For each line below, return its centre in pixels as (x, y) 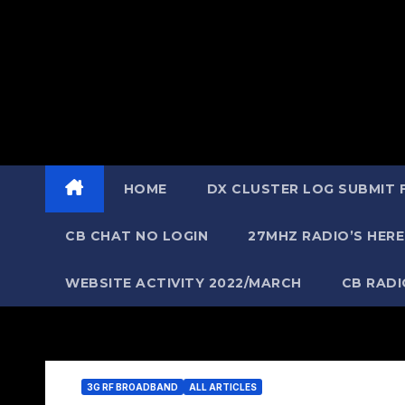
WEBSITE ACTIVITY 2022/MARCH (184, 283)
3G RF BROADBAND (132, 387)
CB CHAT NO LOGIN (137, 236)
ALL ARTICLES (223, 387)
